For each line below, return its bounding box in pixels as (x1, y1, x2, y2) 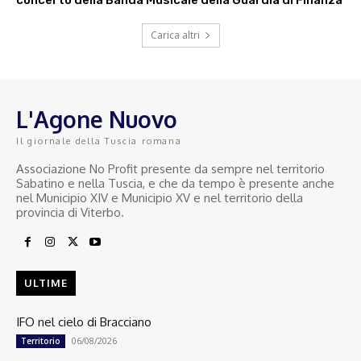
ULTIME (24, 276, 68, 290)
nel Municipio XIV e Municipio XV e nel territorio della (16, 190, 303, 206)
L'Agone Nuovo (16, 105, 177, 135)
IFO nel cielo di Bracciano (16, 314, 151, 330)
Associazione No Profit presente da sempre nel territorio (16, 161, 325, 177)
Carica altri (150, 28, 200, 43)
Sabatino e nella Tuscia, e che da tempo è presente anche (16, 176, 334, 192)
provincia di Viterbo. (16, 205, 124, 221)
